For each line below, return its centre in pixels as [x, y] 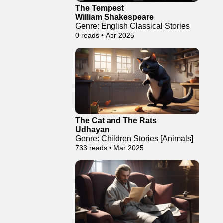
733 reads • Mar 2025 [110, 148]
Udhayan [92, 130]
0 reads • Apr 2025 [105, 35]
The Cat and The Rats [116, 121]
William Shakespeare [114, 17]
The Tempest [100, 8]
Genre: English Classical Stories [132, 26]
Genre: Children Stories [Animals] [134, 139]
